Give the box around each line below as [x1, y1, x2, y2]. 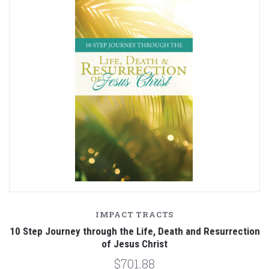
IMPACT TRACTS [95, 209, 174, 220]
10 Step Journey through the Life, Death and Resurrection [9, 225, 260, 238]
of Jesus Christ [101, 238, 168, 250]
